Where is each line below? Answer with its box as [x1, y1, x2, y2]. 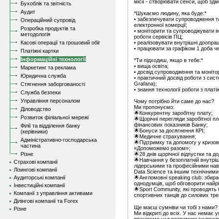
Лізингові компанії [14, 167, 57, 173]
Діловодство [21, 106, 51, 112]
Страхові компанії [14, 159, 58, 165]
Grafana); [134, 81, 157, 87]
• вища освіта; [134, 63, 169, 69]
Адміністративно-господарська [21, 137, 97, 143]
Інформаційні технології [21, 56, 86, 62]
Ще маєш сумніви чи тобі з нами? [134, 204, 218, 210]
